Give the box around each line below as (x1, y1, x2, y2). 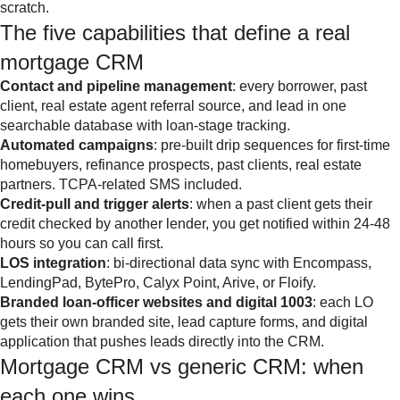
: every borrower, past (232, 78, 367, 94)
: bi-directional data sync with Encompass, (106, 254, 371, 271)
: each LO (312, 294, 373, 310)
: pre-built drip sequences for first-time (154, 137, 390, 153)
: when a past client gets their (189, 196, 372, 212)
